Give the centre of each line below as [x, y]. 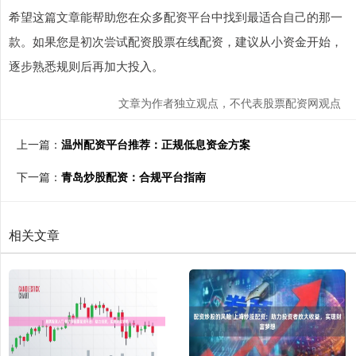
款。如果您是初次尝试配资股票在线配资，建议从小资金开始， [176, 41]
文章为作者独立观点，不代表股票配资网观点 [230, 103]
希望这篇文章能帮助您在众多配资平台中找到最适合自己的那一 [176, 16]
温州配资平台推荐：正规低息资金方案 [156, 144]
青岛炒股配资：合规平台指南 [133, 176]
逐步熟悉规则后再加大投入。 [86, 66]
